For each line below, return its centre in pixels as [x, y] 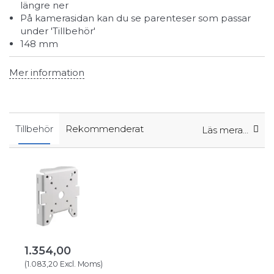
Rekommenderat [105, 129]
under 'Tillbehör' [58, 31]
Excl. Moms [79, 264]
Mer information [47, 72]
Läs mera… [225, 130]
